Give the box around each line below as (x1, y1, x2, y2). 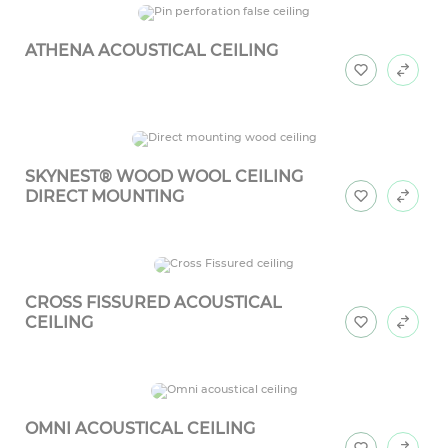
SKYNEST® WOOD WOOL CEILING (25, 167, 303, 187)
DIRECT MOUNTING (25, 187, 184, 207)
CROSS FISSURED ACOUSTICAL (25, 293, 282, 313)
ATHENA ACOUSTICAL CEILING (25, 41, 278, 61)
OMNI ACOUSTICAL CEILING (25, 419, 255, 439)
